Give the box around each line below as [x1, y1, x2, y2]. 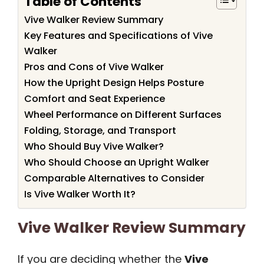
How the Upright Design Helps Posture [24, 76, 204, 90]
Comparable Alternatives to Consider [24, 171, 204, 186]
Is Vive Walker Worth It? [24, 187, 136, 202]
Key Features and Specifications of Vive [24, 29, 213, 43]
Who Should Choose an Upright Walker [24, 156, 209, 170]
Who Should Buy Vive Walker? [24, 140, 164, 154]
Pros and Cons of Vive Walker [24, 60, 164, 74]
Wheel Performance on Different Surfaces [24, 108, 222, 122]
